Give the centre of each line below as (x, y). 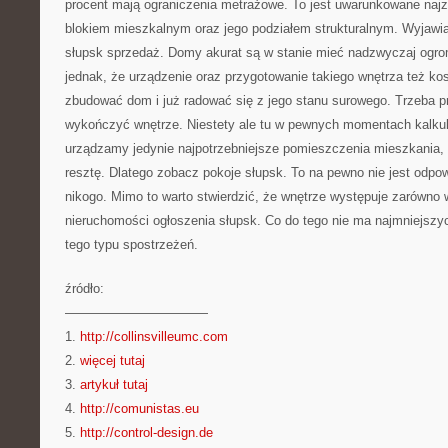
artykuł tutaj (114, 384)
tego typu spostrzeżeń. (131, 244)
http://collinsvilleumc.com (154, 336)
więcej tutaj (112, 360)
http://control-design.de (146, 432)
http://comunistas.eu (139, 408)
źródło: (84, 288)
